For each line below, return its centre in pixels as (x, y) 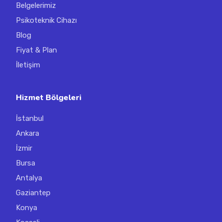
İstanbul (30, 118)
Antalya (29, 178)
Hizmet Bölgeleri (49, 97)
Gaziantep (33, 193)
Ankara (28, 133)
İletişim (28, 65)
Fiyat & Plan (36, 50)
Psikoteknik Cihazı (46, 20)
